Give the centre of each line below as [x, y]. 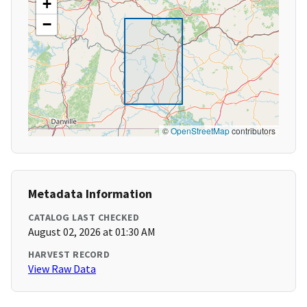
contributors [253, 131]
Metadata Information [90, 194]
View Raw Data [62, 269]
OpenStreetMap [200, 131]
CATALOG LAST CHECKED [84, 218]
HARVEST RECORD [69, 255]
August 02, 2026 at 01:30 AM [92, 232]
